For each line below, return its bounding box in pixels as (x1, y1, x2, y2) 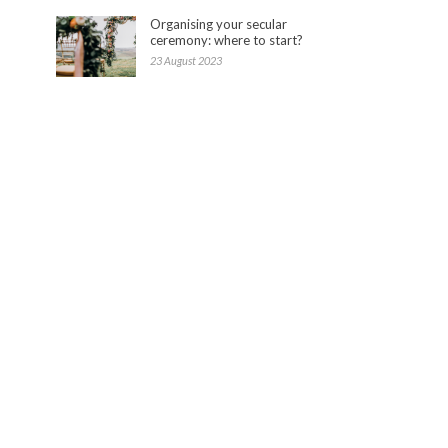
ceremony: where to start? (150, 31, 303, 48)
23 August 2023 (150, 53, 222, 67)
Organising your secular (150, 15, 287, 32)
